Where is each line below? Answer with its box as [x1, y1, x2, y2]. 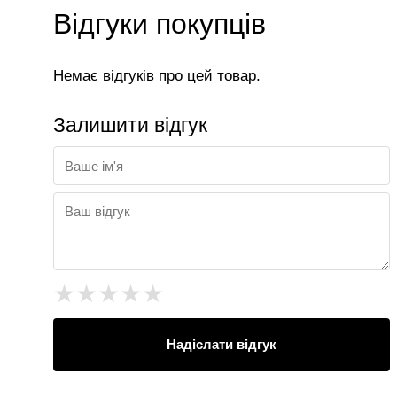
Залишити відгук [53, 113, 207, 136]
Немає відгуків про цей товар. [53, 67, 261, 84]
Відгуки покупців [53, 8, 266, 40]
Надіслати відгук [167, 337, 276, 352]
